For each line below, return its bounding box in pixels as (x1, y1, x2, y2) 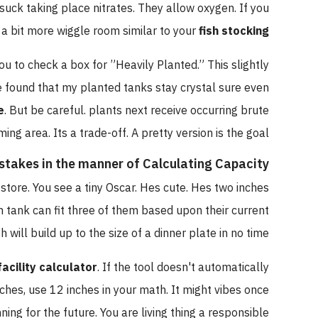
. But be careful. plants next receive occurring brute (24, 102, 289, 119)
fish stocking (219, 22, 289, 40)
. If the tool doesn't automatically (117, 258, 289, 276)
